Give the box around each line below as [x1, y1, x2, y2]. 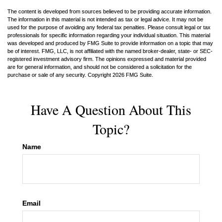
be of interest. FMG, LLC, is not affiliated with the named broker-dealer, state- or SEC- [7, 48, 213, 54]
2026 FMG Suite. [112, 71, 153, 78]
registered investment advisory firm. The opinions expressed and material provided [7, 55, 206, 62]
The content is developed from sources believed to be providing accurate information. [7, 8, 212, 14]
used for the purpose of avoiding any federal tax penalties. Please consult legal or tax [7, 24, 211, 30]
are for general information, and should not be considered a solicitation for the [7, 63, 192, 70]
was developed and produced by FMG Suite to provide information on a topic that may [7, 40, 213, 46]
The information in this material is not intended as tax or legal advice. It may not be [7, 16, 203, 22]
